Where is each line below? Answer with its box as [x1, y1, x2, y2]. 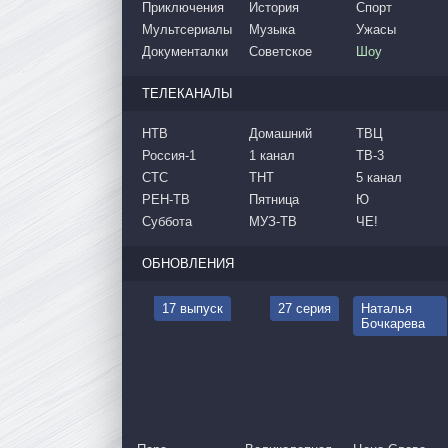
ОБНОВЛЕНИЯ [142, 256, 234, 271]
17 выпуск [162, 301, 223, 316]
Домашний [248, 126, 312, 141]
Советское [248, 44, 312, 59]
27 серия [278, 301, 331, 316]
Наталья [361, 301, 412, 316]
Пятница [248, 192, 299, 207]
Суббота [142, 214, 192, 229]
